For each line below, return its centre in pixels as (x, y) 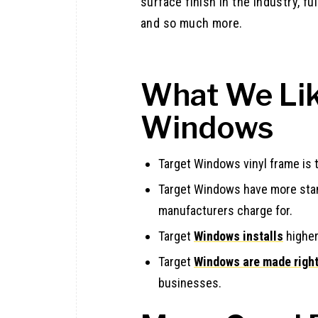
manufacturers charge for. (225, 211)
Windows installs (238, 236)
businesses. (190, 283)
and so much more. (192, 23)
